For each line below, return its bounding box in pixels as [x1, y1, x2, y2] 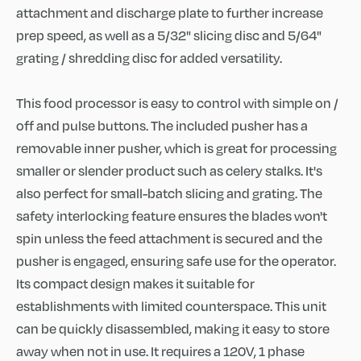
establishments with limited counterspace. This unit [16, 297, 326, 315]
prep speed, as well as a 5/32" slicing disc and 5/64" [16, 26, 322, 44]
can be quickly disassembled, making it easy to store [16, 319, 330, 338]
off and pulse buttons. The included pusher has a [16, 116, 308, 135]
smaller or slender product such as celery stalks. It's [16, 161, 322, 180]
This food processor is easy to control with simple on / [16, 93, 338, 112]
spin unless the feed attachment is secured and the [16, 229, 322, 247]
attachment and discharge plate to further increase [16, 3, 323, 22]
